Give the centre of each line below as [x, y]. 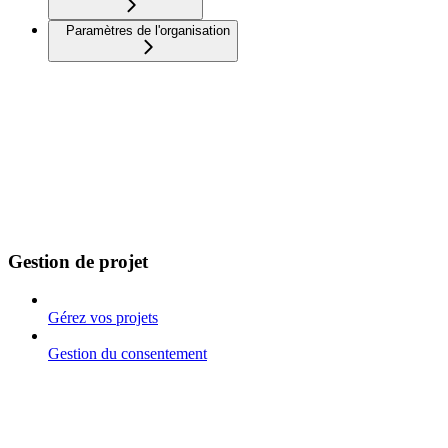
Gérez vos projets [103, 318]
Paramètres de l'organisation [148, 30]
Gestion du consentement [127, 354]
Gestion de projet [78, 261]
